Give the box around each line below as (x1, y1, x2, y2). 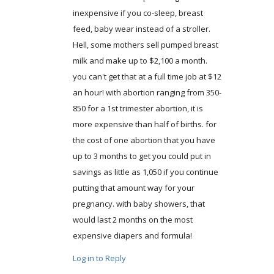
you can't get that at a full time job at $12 (72, 70, 221, 82)
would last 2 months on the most (72, 213, 193, 225)
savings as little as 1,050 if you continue (72, 166, 218, 177)
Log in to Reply (72, 252, 126, 264)
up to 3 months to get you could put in (72, 150, 211, 161)
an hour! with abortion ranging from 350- (72, 86, 221, 98)
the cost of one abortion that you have (72, 134, 215, 146)
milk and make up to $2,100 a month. (72, 54, 207, 66)
